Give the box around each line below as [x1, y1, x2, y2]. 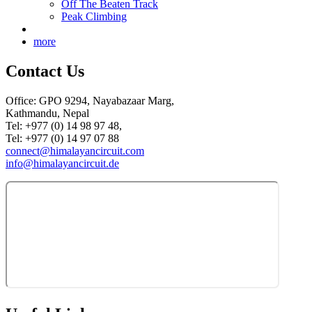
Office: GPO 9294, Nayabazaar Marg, [6, 95, 174, 107]
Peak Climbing [61, 10, 127, 23]
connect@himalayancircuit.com [6, 145, 144, 157]
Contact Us [6, 62, 84, 81]
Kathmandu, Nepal [6, 107, 89, 120]
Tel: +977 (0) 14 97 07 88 [6, 132, 119, 145]
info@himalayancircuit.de [6, 157, 119, 170]
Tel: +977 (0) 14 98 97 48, [6, 120, 122, 132]
